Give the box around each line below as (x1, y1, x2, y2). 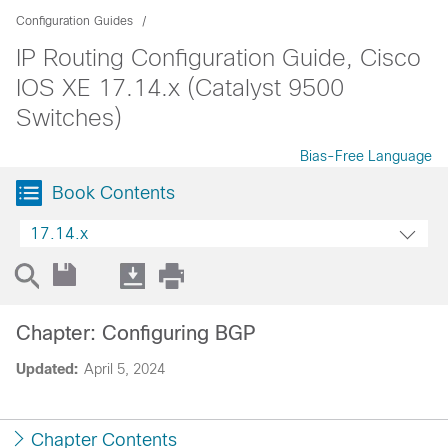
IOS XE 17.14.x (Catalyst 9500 (16, 74, 344, 101)
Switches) (16, 104, 122, 131)
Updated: (16, 361, 78, 377)
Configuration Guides (16, 14, 133, 28)
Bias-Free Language (300, 148, 432, 164)
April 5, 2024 (84, 361, 165, 377)
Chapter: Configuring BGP (16, 322, 256, 344)
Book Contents (52, 183, 175, 203)
